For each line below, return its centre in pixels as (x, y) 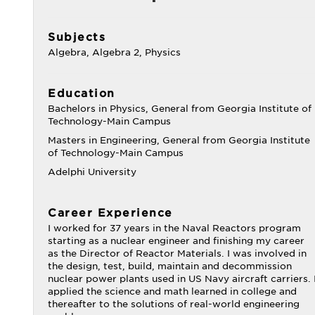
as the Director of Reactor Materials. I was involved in (177, 253)
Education (82, 94)
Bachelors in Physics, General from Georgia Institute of (180, 109)
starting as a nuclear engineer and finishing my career (176, 241)
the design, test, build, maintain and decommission (170, 266)
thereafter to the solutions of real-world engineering (174, 304)
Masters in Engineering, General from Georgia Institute (179, 140)
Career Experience (110, 213)
